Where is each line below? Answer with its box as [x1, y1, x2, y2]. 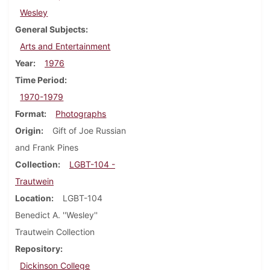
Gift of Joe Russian [52, 125, 126, 136]
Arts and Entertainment [20, 41, 111, 52]
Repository [15, 243, 60, 254]
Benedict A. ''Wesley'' [15, 210, 98, 221]
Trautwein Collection [15, 227, 95, 237]
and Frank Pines [15, 142, 78, 153]
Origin [15, 125, 41, 136]
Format [15, 108, 44, 119]
